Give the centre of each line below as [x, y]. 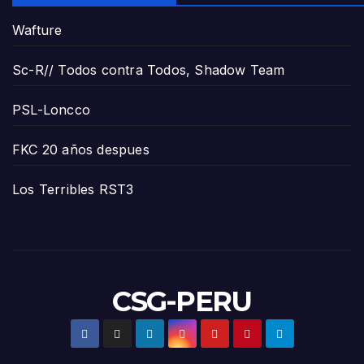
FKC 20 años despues [81, 149]
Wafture [37, 30]
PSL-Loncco [51, 109]
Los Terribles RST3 [73, 189]
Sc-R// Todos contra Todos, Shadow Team [149, 69]
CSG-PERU [182, 301]
